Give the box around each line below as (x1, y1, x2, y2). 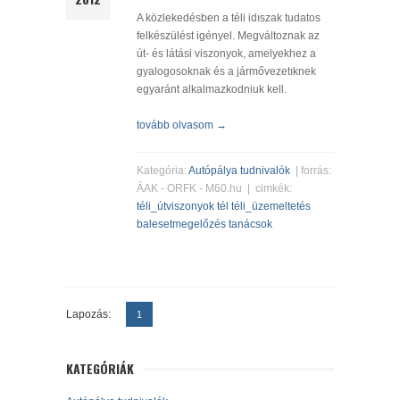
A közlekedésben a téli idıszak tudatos (137, 12, 321, 25)
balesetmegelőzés (137, 218, 226, 231)
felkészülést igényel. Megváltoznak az (137, 29, 320, 43)
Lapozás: (66, 308, 113, 321)
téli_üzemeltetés (231, 200, 311, 213)
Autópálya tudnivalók (188, 164, 290, 178)
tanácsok (229, 218, 272, 231)
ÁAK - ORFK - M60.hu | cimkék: (137, 182, 292, 196)
